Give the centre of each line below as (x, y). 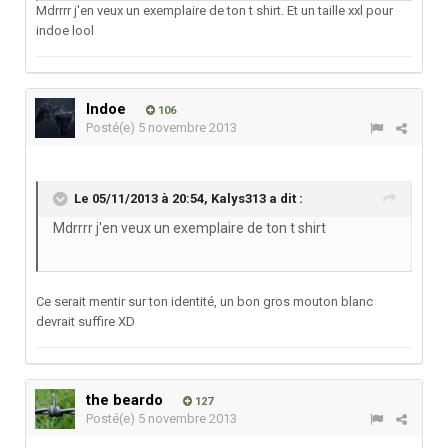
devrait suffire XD (85, 322)
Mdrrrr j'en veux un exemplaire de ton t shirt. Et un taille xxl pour (214, 11)
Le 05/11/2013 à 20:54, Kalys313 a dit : (188, 199)
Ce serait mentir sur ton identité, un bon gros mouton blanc (204, 302)
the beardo (124, 400)
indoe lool (65, 31)
